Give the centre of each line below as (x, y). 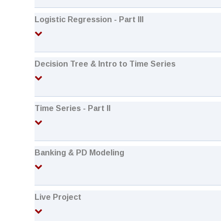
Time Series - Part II (73, 108)
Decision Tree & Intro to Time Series (105, 64)
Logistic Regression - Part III (89, 19)
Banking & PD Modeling (79, 153)
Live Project (58, 197)
